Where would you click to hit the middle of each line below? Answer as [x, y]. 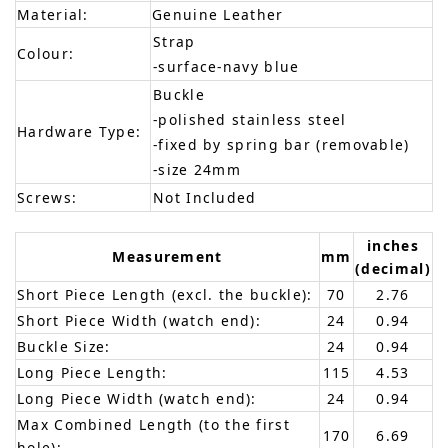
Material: [53, 14]
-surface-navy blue [226, 66]
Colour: [46, 53]
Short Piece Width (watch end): [139, 320]
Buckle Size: [64, 346]
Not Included [205, 197]
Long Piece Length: [92, 372]
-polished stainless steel [250, 119]
